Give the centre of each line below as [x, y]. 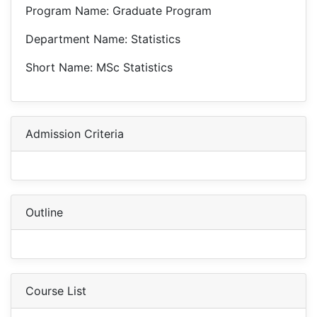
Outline [44, 212]
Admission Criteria [75, 134]
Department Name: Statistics [103, 39]
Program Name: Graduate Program [119, 11]
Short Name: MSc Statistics [99, 67]
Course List [56, 291]
